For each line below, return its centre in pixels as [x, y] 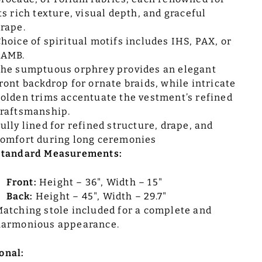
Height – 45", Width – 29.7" [100, 196]
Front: [21, 182]
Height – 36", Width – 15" [99, 182]
